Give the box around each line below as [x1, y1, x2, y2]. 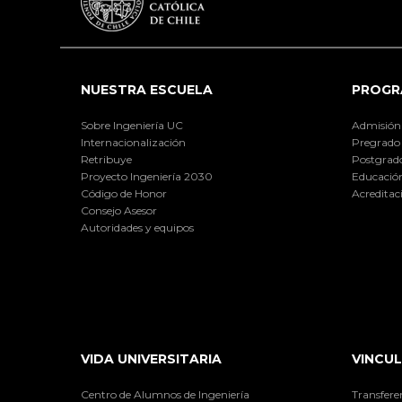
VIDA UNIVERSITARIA [80, 350, 222, 367]
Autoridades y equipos [80, 221, 194, 235]
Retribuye [80, 153, 132, 167]
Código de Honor [80, 187, 167, 201]
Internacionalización [80, 135, 186, 150]
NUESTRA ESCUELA [80, 81, 213, 98]
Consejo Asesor [80, 204, 157, 218]
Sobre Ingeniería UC [80, 118, 183, 133]
